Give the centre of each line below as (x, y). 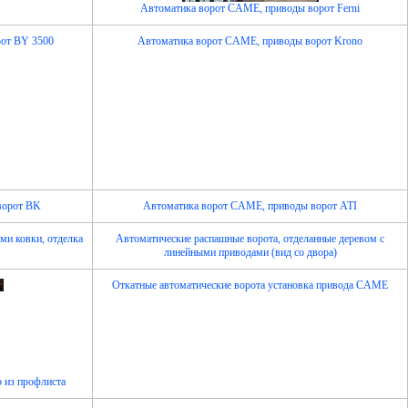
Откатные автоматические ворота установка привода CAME (250, 286)
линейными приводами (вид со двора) (250, 253)
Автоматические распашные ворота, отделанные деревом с (250, 239)
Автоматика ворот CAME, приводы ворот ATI (250, 206)
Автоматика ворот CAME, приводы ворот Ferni (250, 9)
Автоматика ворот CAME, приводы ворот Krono (250, 41)
